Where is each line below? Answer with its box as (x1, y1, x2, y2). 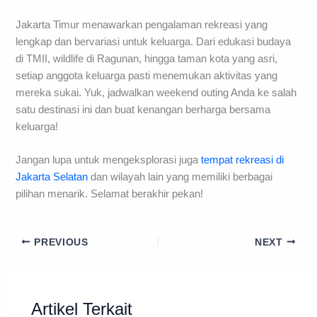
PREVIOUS (30, 236, 88, 248)
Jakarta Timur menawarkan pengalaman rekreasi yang (16, 18, 268, 30)
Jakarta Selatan (16, 171, 88, 183)
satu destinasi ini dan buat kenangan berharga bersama (16, 103, 271, 115)
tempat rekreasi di (201, 154, 284, 166)
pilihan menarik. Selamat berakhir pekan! (16, 188, 204, 200)
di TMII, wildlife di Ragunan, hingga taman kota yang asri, (16, 52, 278, 64)
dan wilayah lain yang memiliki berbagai (88, 171, 273, 183)
